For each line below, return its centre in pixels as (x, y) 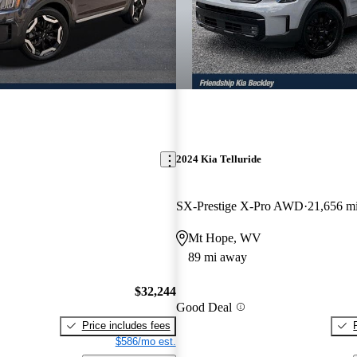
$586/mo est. (145, 341)
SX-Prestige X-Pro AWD (239, 206)
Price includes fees (126, 325)
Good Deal (204, 307)
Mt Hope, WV (224, 238)
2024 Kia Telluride (218, 159)
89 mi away (217, 257)
